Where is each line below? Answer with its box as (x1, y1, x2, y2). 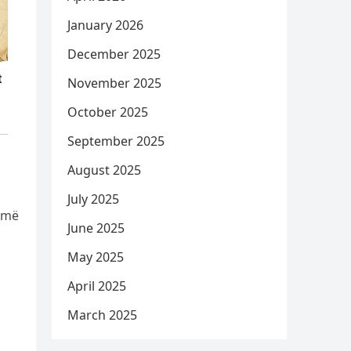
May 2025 (67, 248, 124, 266)
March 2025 (67, 306, 137, 324)
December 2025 (67, 45, 161, 63)
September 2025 (67, 132, 165, 150)
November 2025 (67, 74, 161, 92)
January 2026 (67, 16, 143, 34)
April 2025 (67, 277, 126, 295)
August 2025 (67, 161, 141, 179)
